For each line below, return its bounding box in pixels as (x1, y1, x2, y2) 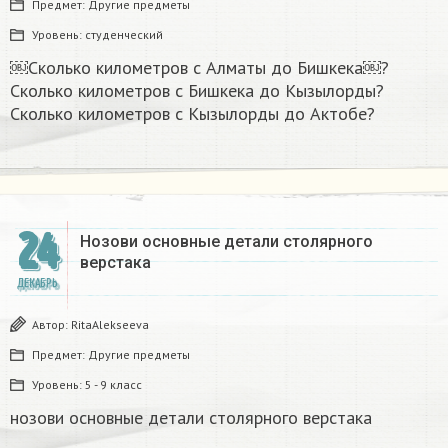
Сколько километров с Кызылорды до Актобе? (10, 102, 375, 126)
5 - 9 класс (85, 377, 142, 393)
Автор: (32, 317, 71, 333)
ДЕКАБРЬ (16, 276, 58, 292)
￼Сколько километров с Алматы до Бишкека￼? (10, 56, 389, 80)
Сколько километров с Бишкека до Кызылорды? (10, 79, 384, 103)
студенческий (85, 27, 163, 43)
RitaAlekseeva (71, 317, 149, 333)
